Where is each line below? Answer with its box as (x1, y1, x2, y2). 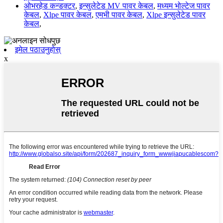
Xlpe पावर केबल (43, 10, 92, 19)
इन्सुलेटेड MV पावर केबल (79, 1, 153, 10)
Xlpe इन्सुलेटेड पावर (146, 10, 206, 19)
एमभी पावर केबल (96, 10, 142, 19)
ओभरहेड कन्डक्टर (24, 1, 75, 10)
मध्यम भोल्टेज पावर (157, 1, 210, 10)
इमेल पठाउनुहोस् (15, 45, 61, 54)
